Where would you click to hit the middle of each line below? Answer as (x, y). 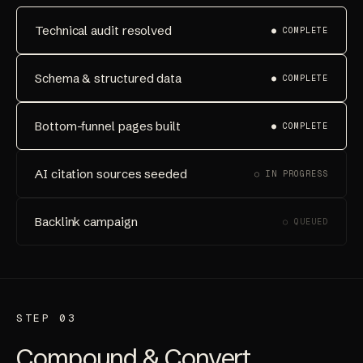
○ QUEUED (305, 221)
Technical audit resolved (104, 31)
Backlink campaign (86, 222)
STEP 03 (47, 318)
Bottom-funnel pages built (108, 126)
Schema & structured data (109, 79)
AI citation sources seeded (111, 174)
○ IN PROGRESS (291, 173)
